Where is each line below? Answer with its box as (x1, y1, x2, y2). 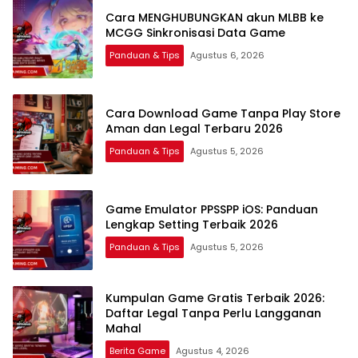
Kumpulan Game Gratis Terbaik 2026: (105, 289, 324, 306)
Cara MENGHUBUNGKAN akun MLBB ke (105, 10, 324, 26)
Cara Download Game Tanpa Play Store (105, 105, 340, 122)
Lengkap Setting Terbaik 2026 (105, 217, 278, 233)
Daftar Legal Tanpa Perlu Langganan (105, 304, 321, 321)
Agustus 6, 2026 (190, 49, 265, 62)
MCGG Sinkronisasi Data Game (105, 25, 285, 42)
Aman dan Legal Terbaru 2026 (105, 121, 283, 137)
